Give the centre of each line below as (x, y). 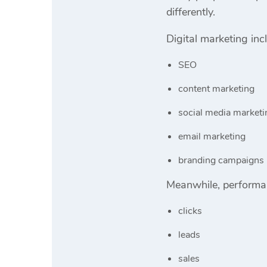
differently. (191, 12)
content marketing (216, 89)
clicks (190, 211)
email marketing (212, 136)
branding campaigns (221, 160)
